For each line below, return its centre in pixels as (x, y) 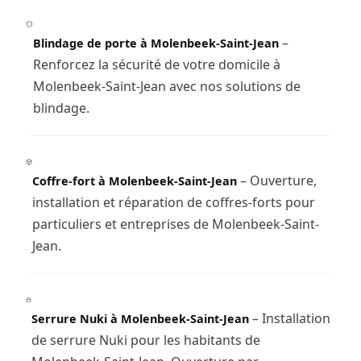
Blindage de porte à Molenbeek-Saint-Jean (156, 43)
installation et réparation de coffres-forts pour (174, 202)
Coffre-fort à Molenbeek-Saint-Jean (135, 180)
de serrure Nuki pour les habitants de (145, 340)
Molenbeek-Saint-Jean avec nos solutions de (166, 86)
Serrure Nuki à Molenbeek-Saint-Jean (140, 318)
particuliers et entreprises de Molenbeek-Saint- (176, 224)
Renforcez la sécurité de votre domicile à (156, 64)
